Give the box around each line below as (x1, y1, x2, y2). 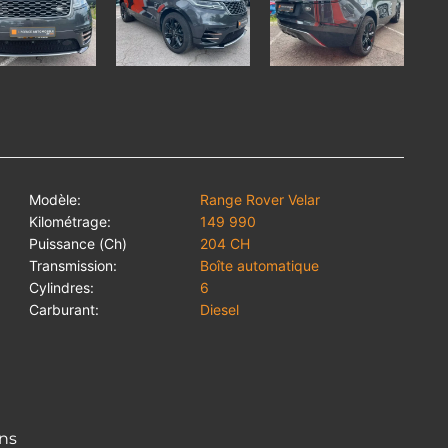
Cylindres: (29, 279, 94, 297)
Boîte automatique (200, 257, 320, 275)
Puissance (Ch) (29, 235, 127, 253)
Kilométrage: (29, 213, 111, 231)
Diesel (200, 301, 240, 319)
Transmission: (29, 257, 117, 275)
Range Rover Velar (200, 191, 321, 209)
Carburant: (29, 301, 99, 319)
